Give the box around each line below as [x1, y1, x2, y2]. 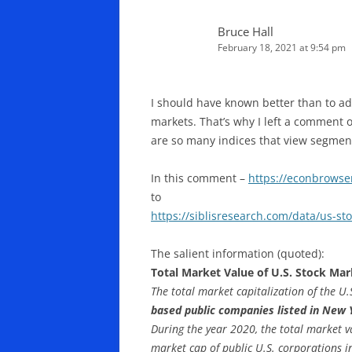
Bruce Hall [218, 23, 273, 39]
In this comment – [151, 170, 248, 185]
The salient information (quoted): [151, 245, 324, 261]
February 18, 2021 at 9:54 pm [218, 40, 346, 54]
